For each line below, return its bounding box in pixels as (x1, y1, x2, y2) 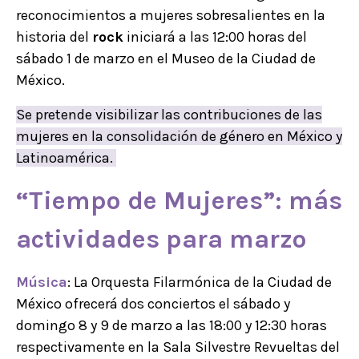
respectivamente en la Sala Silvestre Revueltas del (16, 338, 340, 357)
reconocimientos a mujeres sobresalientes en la (16, 6, 325, 25)
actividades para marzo (16, 224, 307, 255)
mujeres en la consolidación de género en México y (16, 127, 342, 146)
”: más (263, 186, 342, 216)
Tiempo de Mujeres (29, 186, 263, 216)
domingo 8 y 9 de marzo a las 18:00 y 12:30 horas (16, 317, 327, 335)
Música (16, 273, 67, 292)
